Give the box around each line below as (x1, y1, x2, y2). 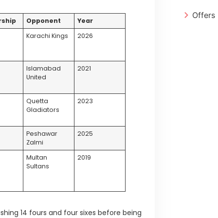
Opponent (26, 16, 61, 25)
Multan (26, 153, 48, 162)
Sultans (26, 162, 50, 170)
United (26, 73, 47, 81)
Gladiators (26, 105, 60, 114)
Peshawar (26, 129, 58, 138)
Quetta (26, 96, 49, 105)
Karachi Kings (26, 31, 69, 40)
